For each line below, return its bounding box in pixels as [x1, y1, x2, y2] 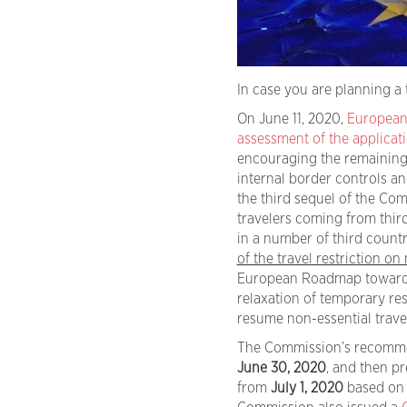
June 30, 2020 [236, 361, 326, 376]
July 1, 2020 [270, 381, 343, 396]
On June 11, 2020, [236, 112, 347, 127]
